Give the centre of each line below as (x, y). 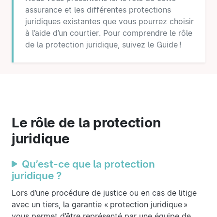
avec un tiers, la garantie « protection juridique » (100, 205)
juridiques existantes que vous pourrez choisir (109, 22)
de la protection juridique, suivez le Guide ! (103, 45)
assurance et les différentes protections (98, 10)
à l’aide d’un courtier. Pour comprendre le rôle (109, 33)
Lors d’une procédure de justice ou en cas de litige (104, 193)
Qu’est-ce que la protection (88, 164)
